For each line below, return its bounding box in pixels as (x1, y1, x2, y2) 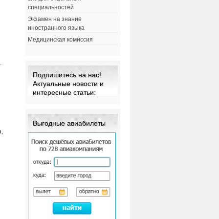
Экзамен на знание (27, 16, 82, 23)
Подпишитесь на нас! (32, 71, 101, 79)
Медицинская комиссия (27, 36, 93, 44)
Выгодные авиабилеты (32, 119, 106, 128)
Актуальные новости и (32, 80, 104, 88)
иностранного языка (27, 24, 85, 32)
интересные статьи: (32, 88, 96, 97)
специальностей (27, 4, 74, 11)
